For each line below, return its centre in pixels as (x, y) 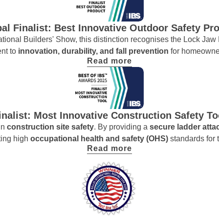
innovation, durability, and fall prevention (94, 51)
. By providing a (122, 127)
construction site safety (50, 127)
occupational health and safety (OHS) (100, 138)
